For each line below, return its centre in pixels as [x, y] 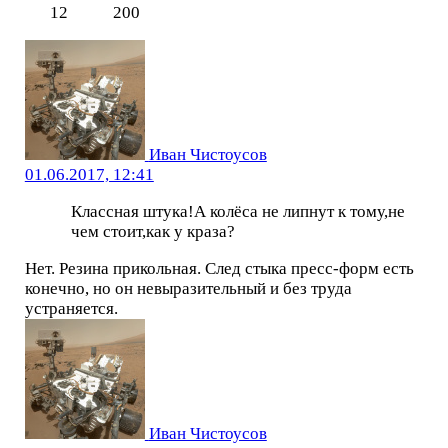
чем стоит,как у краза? [152, 231]
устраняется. [71, 308]
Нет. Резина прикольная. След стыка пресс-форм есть [219, 268]
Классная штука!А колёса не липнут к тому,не [237, 211]
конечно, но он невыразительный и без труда [188, 288]
